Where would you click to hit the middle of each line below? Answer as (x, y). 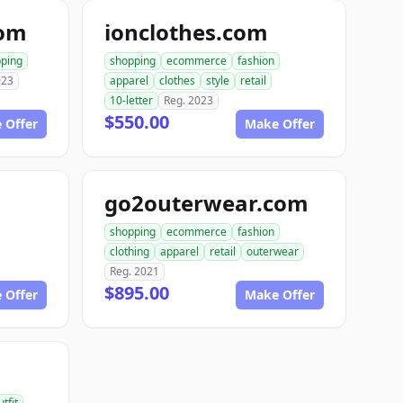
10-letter (131, 100)
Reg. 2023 (188, 100)
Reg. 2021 (134, 271)
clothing (130, 251)
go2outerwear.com (206, 203)
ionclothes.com (186, 32)
